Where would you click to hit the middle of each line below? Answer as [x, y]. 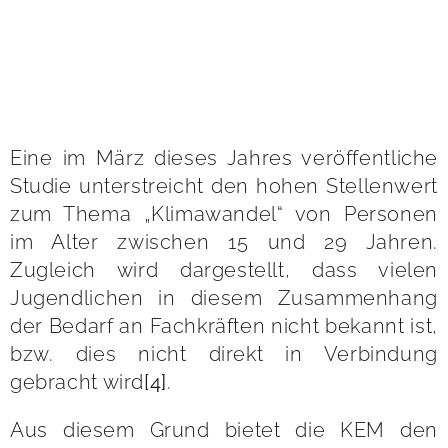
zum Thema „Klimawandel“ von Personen [224, 213]
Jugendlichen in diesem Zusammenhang [224, 297]
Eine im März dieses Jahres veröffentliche [224, 157]
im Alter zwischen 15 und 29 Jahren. [224, 241]
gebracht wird [77, 381]
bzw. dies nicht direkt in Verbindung [224, 353]
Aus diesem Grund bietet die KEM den [224, 429]
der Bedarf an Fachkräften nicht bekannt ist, [224, 325]
